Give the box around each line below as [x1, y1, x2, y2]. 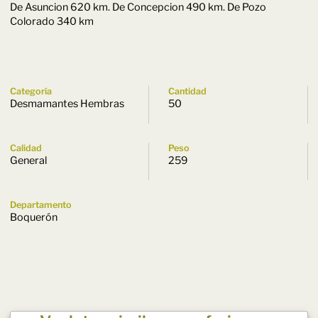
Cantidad [168, 86, 207, 97]
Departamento [9, 199, 72, 210]
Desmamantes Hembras [9, 97, 124, 110]
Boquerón [9, 211, 57, 224]
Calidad [9, 143, 42, 153]
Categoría [9, 86, 52, 97]
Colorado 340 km [9, 15, 94, 28]
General [9, 154, 47, 167]
